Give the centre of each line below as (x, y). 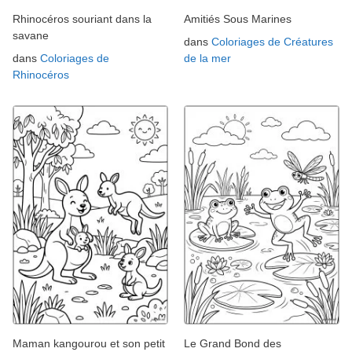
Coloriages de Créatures (272, 41)
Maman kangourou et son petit (89, 343)
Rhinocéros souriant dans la (82, 18)
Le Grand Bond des (233, 343)
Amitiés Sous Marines (238, 18)
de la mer (207, 58)
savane (31, 35)
